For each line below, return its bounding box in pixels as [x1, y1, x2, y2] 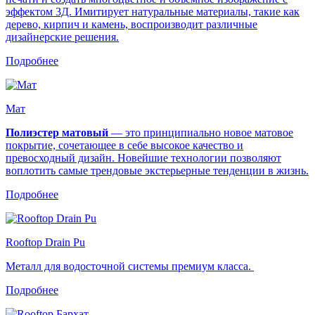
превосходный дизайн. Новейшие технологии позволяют [6, 151, 281, 164]
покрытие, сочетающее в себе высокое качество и [6, 139, 243, 151]
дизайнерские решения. [6, 30, 119, 43]
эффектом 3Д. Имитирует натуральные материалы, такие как [6, 5, 300, 18]
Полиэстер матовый [6, 126, 108, 139]
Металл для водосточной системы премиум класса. [6, 259, 254, 272]
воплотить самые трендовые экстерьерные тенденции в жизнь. [6, 164, 309, 176]
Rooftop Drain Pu [6, 236, 85, 248]
